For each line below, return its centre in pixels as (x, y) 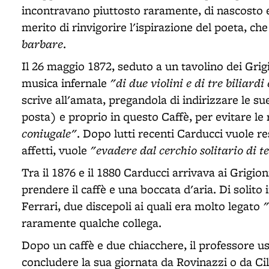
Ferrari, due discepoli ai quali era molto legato (142, 206)
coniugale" (49, 133)
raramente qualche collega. (92, 223)
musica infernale (66, 83)
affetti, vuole (56, 150)
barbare (42, 44)
